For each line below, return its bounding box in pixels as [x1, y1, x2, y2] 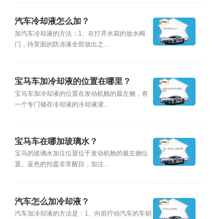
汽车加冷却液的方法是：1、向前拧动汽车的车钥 [14, 210, 152, 218]
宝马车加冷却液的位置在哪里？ [14, 77, 131, 87]
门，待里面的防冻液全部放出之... [14, 41, 109, 48]
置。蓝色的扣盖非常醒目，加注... [14, 161, 109, 168]
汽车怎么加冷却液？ [14, 197, 89, 206]
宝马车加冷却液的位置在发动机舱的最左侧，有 [14, 90, 148, 97]
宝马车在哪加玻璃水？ [14, 137, 98, 147]
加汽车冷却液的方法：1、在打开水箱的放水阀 [14, 30, 145, 37]
